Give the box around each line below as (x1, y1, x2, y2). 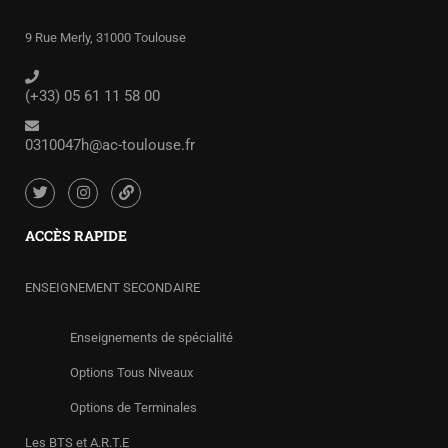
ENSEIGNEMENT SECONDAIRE (25, 280, 200, 295)
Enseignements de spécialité (70, 330, 233, 345)
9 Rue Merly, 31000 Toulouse (25, 29, 186, 45)
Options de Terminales (70, 400, 197, 415)
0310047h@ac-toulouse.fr (25, 135, 195, 154)
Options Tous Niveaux (70, 365, 193, 380)
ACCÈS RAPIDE (25, 226, 127, 245)
